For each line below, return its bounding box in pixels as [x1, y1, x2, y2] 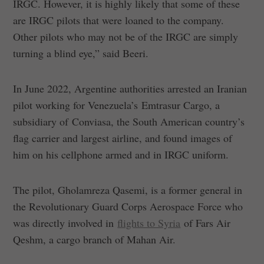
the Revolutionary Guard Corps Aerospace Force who [13, 199, 243, 213]
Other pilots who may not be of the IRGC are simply [13, 29, 239, 44]
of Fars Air [180, 215, 231, 230]
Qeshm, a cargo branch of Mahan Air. [13, 232, 176, 246]
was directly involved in [13, 215, 118, 230]
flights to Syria [117, 215, 181, 230]
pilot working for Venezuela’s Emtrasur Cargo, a [13, 97, 220, 112]
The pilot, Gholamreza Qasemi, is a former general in [13, 182, 243, 197]
